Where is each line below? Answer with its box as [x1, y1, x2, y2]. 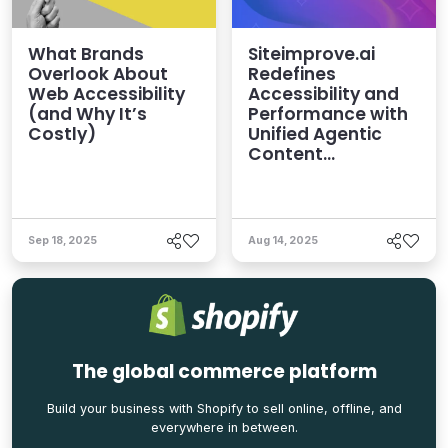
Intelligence [248, 162, 353, 187]
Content [248, 142, 323, 167]
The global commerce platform [71, 357, 377, 385]
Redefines [248, 62, 336, 87]
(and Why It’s [28, 102, 147, 127]
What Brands [28, 42, 144, 67]
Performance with [248, 102, 408, 127]
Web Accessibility [28, 82, 185, 107]
